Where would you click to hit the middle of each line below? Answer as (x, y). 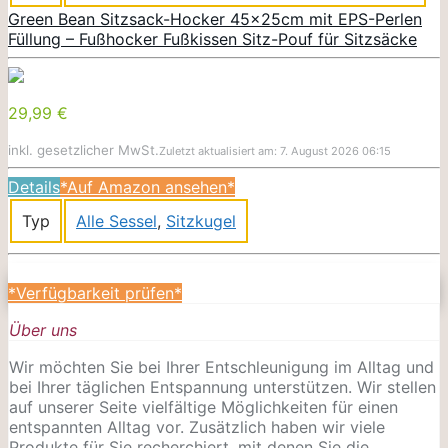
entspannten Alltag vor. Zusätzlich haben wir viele (197, 426)
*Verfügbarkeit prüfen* (95, 292)
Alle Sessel (116, 220)
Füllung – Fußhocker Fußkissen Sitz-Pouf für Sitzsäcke (212, 38)
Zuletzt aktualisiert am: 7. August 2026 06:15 (275, 150)
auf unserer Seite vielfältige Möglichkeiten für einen (203, 406)
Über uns (43, 329)
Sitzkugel (201, 220)
